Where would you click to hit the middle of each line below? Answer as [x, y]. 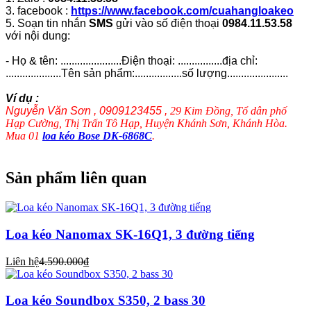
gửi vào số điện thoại [168, 24]
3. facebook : [38, 11]
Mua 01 [24, 136]
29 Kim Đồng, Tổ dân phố [228, 111]
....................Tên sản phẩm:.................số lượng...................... [147, 74]
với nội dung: [38, 36]
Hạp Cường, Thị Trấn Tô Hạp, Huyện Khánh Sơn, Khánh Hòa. [146, 124]
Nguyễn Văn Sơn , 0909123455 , [88, 111]
